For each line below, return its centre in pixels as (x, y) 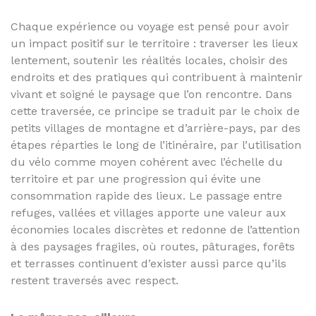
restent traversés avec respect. (95, 280)
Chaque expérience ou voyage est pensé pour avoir (150, 26)
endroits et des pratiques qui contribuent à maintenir (157, 77)
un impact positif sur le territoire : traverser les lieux (154, 43)
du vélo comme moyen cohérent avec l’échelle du (147, 162)
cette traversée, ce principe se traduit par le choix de (155, 111)
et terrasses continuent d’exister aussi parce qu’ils (148, 263)
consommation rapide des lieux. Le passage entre (146, 196)
